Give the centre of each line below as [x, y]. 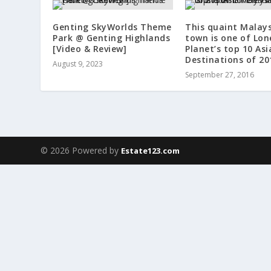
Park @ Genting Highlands [112, 38]
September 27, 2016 [220, 75]
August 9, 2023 [78, 64]
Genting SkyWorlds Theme [112, 27]
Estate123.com [151, 151]
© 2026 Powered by [81, 151]
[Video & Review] [90, 49]
